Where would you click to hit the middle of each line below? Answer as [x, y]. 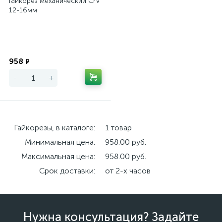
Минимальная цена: [60, 142]
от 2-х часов [128, 171]
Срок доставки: [67, 171]
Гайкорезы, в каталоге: [55, 128]
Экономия [85, 52]
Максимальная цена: [58, 156]
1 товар [118, 128]
